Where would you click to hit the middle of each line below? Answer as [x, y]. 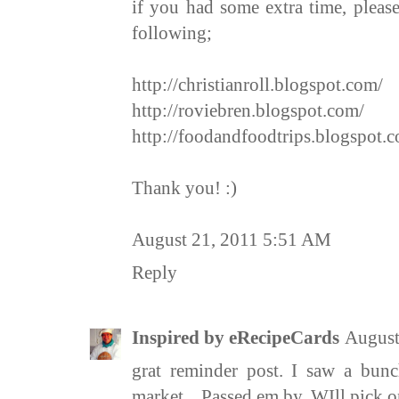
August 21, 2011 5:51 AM [232, 240]
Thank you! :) [184, 188]
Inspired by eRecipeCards [236, 338]
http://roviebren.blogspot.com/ [248, 111]
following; [172, 33]
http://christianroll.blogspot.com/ [257, 85]
